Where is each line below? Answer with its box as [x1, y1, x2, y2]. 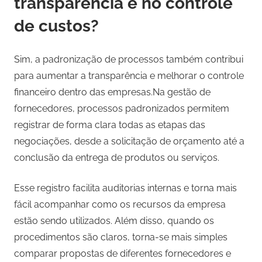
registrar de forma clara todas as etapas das [14, 119, 205, 131]
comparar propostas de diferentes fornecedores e [14, 248, 231, 260]
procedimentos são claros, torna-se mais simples [14, 232, 227, 243]
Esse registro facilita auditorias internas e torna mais [14, 182, 237, 194]
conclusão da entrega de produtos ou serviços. [14, 152, 219, 164]
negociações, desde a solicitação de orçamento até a [14, 136, 244, 147]
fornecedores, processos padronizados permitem [14, 103, 229, 115]
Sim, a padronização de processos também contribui [14, 54, 243, 65]
